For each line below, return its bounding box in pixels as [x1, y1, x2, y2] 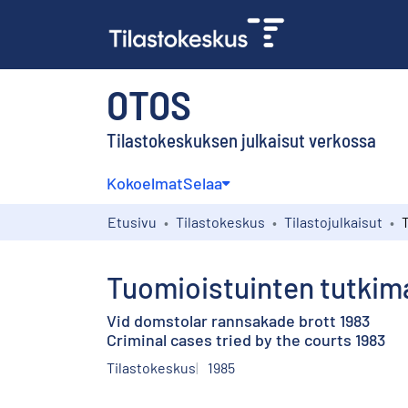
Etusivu [107, 212, 157, 230]
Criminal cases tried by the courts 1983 [107, 329, 385, 350]
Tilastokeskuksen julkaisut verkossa [107, 127, 376, 151]
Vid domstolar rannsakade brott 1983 [107, 310, 370, 331]
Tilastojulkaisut [284, 212, 382, 230]
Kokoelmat [107, 172, 183, 193]
